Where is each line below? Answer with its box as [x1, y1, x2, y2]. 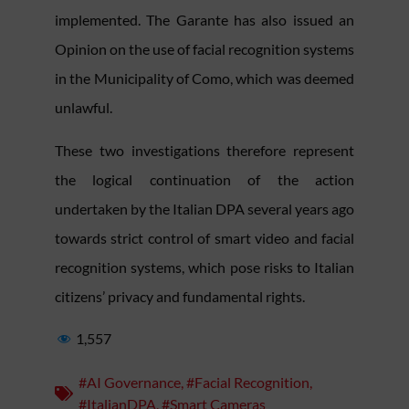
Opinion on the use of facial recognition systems [55, 40, 354, 58]
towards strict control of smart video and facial [55, 228, 354, 246]
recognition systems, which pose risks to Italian [55, 257, 354, 276]
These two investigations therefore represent [55, 141, 354, 159]
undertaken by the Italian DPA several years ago [55, 199, 354, 217]
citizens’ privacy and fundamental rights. [55, 287, 308, 305]
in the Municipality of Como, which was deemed [55, 69, 354, 88]
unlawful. [55, 99, 115, 117]
